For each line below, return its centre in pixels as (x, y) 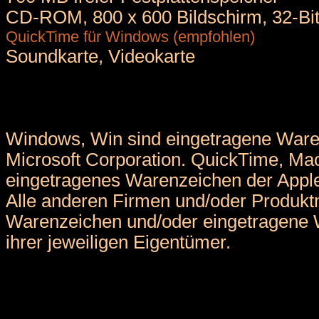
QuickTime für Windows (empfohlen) (130, 36)
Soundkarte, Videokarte (100, 56)
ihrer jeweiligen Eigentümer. (118, 242)
